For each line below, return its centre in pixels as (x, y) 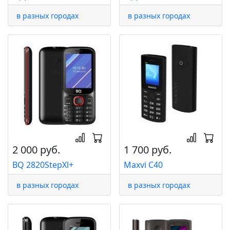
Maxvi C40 (143, 165)
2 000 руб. (36, 150)
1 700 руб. (148, 150)
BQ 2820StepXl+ (43, 165)
